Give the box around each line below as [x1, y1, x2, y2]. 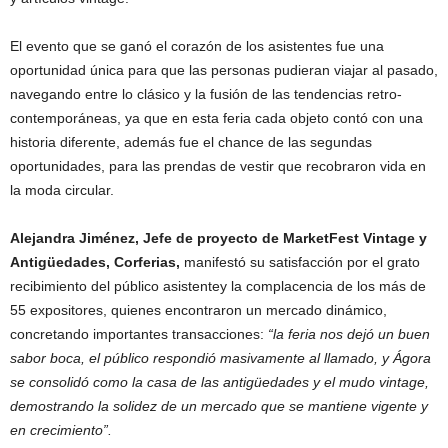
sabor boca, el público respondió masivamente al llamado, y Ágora [10, 349, 431, 366]
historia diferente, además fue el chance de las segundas [10, 133, 372, 150]
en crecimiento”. [10, 421, 112, 438]
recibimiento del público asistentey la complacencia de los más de [10, 277, 426, 294]
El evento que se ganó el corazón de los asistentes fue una [10, 37, 384, 54]
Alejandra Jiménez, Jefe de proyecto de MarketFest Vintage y [10, 229, 427, 246]
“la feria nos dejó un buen [268, 325, 430, 342]
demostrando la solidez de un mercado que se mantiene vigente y [10, 397, 428, 414]
